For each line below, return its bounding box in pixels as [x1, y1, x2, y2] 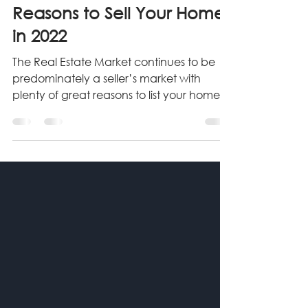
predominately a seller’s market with [12, 96, 201, 110]
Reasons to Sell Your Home [12, 27, 225, 47]
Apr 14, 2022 [41, 2, 91, 14]
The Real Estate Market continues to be [12, 79, 215, 93]
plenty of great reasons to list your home [12, 112, 220, 126]
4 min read [103, 2, 145, 14]
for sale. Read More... [12, 129, 122, 143]
